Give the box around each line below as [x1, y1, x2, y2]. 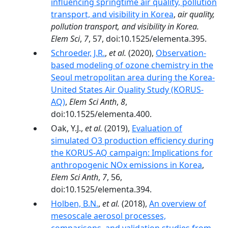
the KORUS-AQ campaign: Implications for [51, 147, 213, 158]
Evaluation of [132, 123, 182, 134]
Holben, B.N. [51, 198, 98, 209]
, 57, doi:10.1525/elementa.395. [89, 33, 207, 44]
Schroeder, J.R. [51, 47, 105, 59]
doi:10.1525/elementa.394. [51, 184, 152, 195]
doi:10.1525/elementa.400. [51, 108, 152, 120]
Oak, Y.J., [51, 123, 85, 134]
